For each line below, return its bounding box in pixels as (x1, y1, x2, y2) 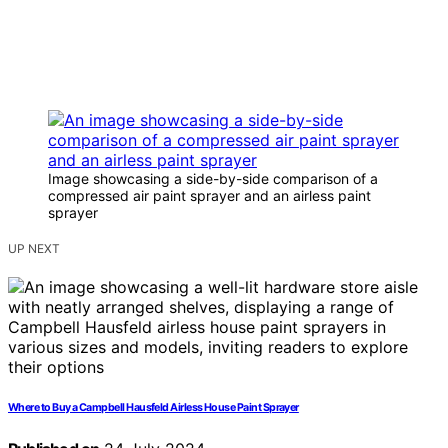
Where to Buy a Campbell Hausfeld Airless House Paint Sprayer (8, 401, 299, 415)
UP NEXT (8, 241, 60, 257)
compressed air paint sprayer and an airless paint (48, 187, 371, 205)
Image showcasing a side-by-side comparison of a (48, 170, 378, 188)
